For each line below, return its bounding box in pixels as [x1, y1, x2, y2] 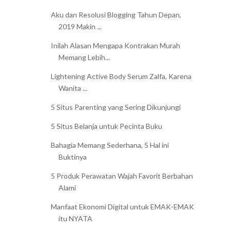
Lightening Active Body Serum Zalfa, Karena [50, 72, 191, 81]
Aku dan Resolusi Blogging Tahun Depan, [50, 10, 181, 20]
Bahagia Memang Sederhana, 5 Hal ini [50, 141, 169, 150]
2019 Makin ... [58, 22, 102, 31]
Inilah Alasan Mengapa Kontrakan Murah [50, 41, 180, 50]
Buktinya [58, 152, 87, 162]
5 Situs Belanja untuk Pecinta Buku [50, 122, 162, 131]
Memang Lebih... [58, 53, 110, 62]
